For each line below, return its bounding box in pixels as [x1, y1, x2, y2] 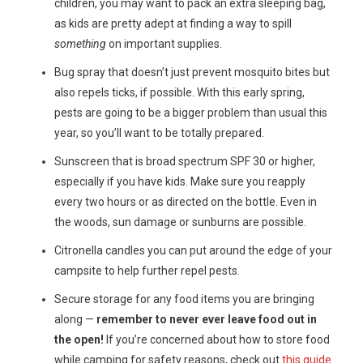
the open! [53, 333, 104, 347]
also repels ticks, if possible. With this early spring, [53, 86, 305, 100]
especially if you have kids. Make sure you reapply [53, 175, 305, 189]
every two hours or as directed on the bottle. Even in [53, 195, 317, 209]
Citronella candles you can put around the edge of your [53, 244, 332, 258]
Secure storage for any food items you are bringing [53, 293, 314, 306]
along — [53, 313, 96, 327]
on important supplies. [105, 37, 222, 51]
